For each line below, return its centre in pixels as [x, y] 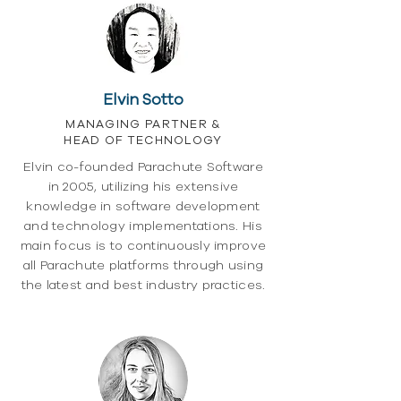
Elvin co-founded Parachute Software [143, 167]
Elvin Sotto [143, 100]
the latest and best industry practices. [143, 285]
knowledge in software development [143, 206]
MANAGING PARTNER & [143, 124]
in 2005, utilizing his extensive [143, 187]
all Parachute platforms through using [143, 265]
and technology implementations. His [143, 226]
